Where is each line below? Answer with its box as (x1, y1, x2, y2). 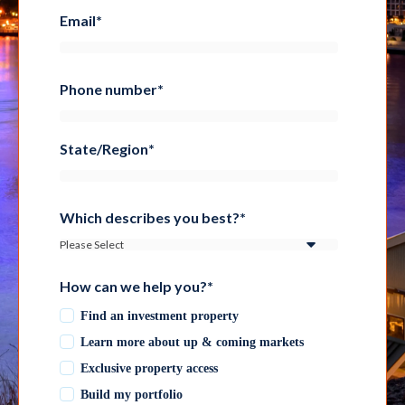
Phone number (60, 80, 157, 98)
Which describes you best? (60, 208, 240, 226)
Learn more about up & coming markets (80, 334, 304, 349)
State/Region (60, 139, 148, 157)
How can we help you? (60, 277, 207, 295)
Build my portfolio (80, 387, 183, 401)
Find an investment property (80, 308, 239, 323)
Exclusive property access (80, 361, 218, 375)
